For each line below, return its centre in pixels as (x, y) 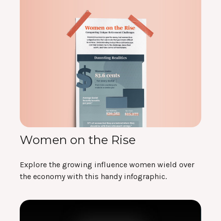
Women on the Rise (78, 140)
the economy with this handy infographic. (93, 177)
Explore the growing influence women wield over (107, 165)
